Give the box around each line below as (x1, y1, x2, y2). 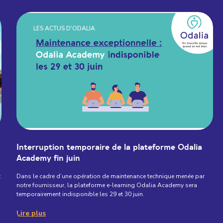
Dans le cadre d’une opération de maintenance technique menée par (16, 172, 205, 180)
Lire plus (16, 208, 46, 218)
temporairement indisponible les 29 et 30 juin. (16, 190, 145, 198)
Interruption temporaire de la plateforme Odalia (16, 143, 203, 151)
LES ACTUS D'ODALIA (33, 24, 96, 33)
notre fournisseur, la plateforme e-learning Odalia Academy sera (16, 181, 198, 189)
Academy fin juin (16, 154, 81, 162)
